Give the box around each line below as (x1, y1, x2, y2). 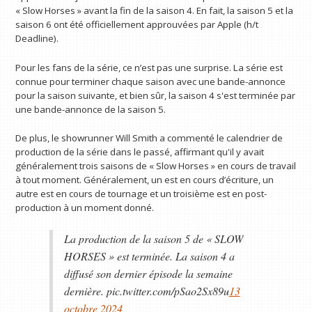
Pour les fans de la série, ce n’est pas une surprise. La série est (15, 61, 283, 74)
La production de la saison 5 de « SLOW (63, 231, 243, 247)
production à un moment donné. (15, 201, 155, 214)
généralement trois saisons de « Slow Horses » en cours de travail (15, 159, 297, 173)
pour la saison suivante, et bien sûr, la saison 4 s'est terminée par (15, 88, 296, 102)
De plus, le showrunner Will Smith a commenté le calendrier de (15, 132, 283, 145)
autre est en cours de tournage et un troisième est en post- (15, 187, 267, 201)
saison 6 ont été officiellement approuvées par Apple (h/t (15, 17, 259, 31)
